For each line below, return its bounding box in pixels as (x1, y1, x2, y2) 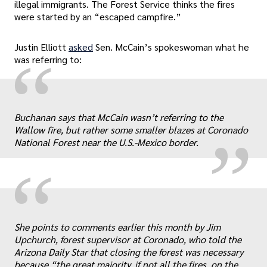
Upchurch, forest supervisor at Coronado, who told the (14, 233, 241, 246)
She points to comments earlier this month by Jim (14, 221, 221, 234)
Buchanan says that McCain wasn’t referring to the (14, 111, 223, 124)
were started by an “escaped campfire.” (14, 10, 181, 23)
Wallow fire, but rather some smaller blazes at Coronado (14, 123, 248, 136)
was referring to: (14, 53, 82, 66)
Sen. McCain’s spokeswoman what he (95, 41, 249, 54)
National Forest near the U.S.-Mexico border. (14, 136, 198, 149)
